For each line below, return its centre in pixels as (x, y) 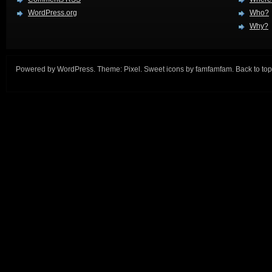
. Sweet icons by (168, 69)
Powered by (36, 69)
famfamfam (214, 69)
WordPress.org (53, 12)
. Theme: (109, 69)
